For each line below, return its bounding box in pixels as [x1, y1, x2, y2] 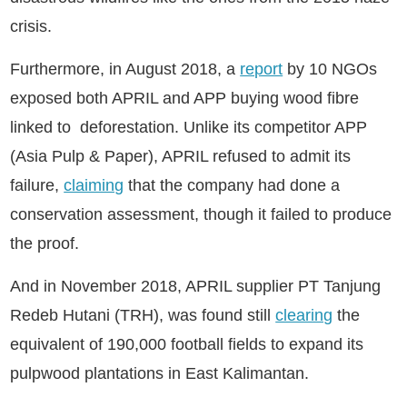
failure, [10, 176, 65, 194]
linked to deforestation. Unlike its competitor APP [10, 118, 368, 136]
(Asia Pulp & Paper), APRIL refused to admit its [10, 147, 352, 165]
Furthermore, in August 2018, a [10, 60, 241, 78]
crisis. [10, 17, 53, 35]
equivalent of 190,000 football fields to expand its [10, 335, 364, 353]
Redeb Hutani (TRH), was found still [10, 306, 276, 324]
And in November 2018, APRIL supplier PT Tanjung [10, 277, 382, 295]
